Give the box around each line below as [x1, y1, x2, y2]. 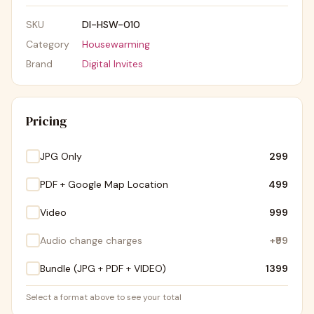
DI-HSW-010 [82, 18, 140, 31]
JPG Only [40, 150, 82, 163]
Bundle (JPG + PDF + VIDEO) [40, 262, 166, 275]
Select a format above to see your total [26, 292, 182, 303]
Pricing [26, 112, 67, 130]
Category [26, 38, 69, 50]
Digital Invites [82, 57, 143, 70]
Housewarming [82, 38, 150, 50]
